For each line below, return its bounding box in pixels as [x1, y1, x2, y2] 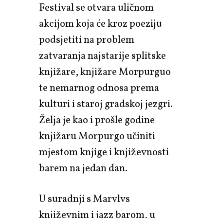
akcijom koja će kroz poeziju [39, 17, 162, 31]
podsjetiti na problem [39, 33, 134, 47]
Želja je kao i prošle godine [39, 113, 155, 127]
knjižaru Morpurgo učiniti [39, 129, 155, 144]
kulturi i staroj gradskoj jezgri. [39, 97, 173, 111]
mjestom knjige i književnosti [39, 145, 169, 160]
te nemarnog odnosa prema [39, 81, 159, 95]
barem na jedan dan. [39, 161, 129, 176]
